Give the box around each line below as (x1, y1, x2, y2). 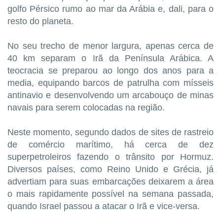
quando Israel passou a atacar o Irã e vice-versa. (7, 201, 200, 212)
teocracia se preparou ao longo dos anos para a (7, 66, 214, 76)
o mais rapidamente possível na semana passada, (7, 189, 214, 199)
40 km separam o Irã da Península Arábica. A (7, 53, 214, 64)
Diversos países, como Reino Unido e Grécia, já (7, 164, 214, 175)
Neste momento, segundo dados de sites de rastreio (7, 127, 214, 138)
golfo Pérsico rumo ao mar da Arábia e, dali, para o (7, 4, 214, 14)
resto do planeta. (7, 16, 74, 27)
